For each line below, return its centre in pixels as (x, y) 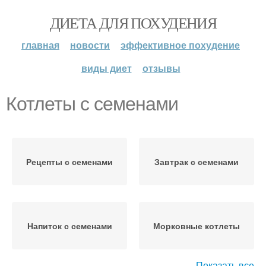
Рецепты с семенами (69, 161)
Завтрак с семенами (197, 161)
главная (40, 45)
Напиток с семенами (69, 226)
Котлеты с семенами (92, 104)
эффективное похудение (180, 45)
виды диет (106, 68)
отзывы (161, 68)
